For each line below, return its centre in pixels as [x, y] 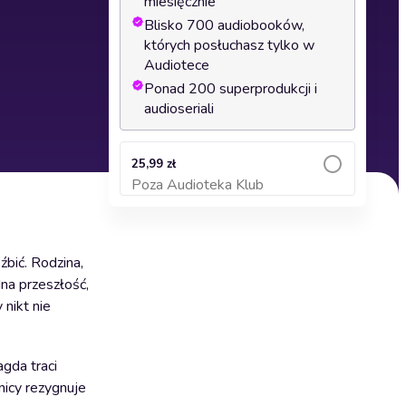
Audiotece [177, 65]
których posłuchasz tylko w [229, 45]
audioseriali [179, 109]
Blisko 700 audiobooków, [224, 25]
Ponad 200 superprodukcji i [231, 89]
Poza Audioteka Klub [198, 185]
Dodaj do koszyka [237, 193]
